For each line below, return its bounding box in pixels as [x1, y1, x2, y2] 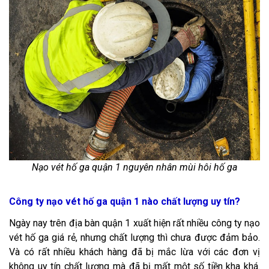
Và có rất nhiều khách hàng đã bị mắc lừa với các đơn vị [9, 246, 260, 258]
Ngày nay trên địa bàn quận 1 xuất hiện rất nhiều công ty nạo [9, 217, 260, 229]
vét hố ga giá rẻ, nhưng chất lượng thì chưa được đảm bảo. [9, 231, 260, 243]
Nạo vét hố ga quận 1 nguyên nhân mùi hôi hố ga [32, 161, 237, 173]
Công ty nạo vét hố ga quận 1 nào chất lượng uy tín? [9, 195, 240, 207]
